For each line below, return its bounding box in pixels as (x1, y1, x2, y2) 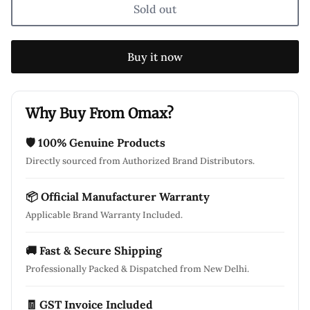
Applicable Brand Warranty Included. (26, 208, 183, 221)
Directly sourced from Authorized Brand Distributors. (26, 154, 255, 167)
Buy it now (127, 50, 183, 64)
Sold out (134, 2, 176, 17)
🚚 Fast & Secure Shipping (26, 243, 162, 257)
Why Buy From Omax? (26, 104, 174, 122)
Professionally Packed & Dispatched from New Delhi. (26, 262, 249, 275)
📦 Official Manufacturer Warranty (26, 189, 210, 203)
